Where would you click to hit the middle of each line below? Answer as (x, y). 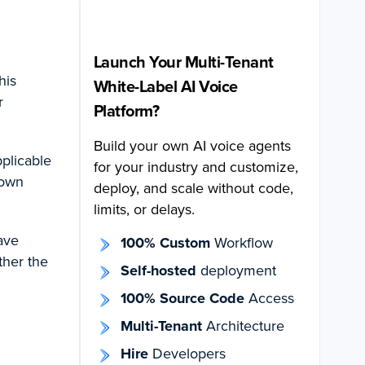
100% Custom (167, 242)
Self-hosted (160, 270)
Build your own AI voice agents (192, 145)
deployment (238, 270)
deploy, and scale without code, (193, 188)
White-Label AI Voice (165, 86)
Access (269, 298)
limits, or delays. (144, 209)
